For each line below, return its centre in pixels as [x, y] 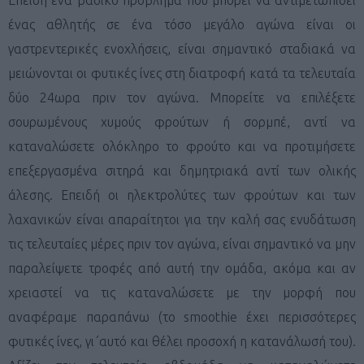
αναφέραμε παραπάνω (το [96, 316]
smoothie [215, 316]
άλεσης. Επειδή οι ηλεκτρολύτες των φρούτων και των [182, 195]
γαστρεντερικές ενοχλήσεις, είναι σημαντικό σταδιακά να [182, 48]
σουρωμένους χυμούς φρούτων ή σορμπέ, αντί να [182, 121]
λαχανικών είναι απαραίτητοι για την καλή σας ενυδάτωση [182, 219]
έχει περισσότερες [301, 316]
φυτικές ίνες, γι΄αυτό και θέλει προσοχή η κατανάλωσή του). [182, 341]
